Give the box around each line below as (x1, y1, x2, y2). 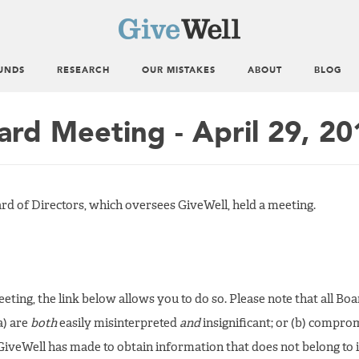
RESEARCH (57, 67, 110, 75)
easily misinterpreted (57, 317, 179, 330)
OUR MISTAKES (142, 67, 216, 75)
